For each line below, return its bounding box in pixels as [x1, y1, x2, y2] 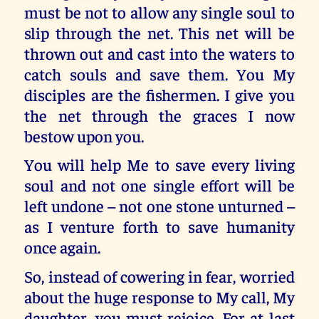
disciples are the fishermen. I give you [24, 83, 295, 105]
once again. [24, 236, 101, 258]
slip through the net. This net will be [24, 21, 295, 43]
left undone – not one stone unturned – [24, 195, 295, 216]
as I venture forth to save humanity [24, 216, 295, 237]
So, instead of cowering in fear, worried [24, 265, 295, 286]
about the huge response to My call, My [24, 286, 295, 307]
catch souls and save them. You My [24, 63, 295, 84]
